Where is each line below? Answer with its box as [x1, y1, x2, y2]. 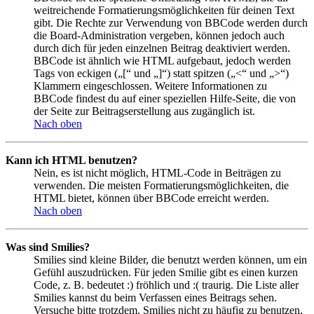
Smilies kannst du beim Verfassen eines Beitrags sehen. [34, 292, 277, 304]
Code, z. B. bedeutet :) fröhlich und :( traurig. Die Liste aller [34, 279, 299, 292]
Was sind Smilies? [6, 241, 90, 254]
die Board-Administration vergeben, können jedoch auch [34, 29, 285, 42]
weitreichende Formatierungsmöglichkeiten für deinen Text [34, 4, 294, 17]
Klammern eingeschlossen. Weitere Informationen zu [34, 80, 267, 93]
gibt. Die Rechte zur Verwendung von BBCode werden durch [34, 17, 308, 29]
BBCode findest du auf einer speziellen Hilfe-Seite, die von [34, 93, 296, 105]
